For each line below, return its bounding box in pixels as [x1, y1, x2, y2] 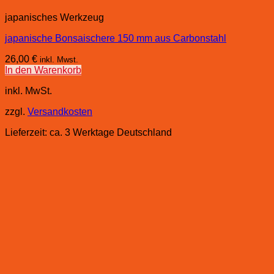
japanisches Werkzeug [5, 12, 104, 23]
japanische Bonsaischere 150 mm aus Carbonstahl [5, 32, 226, 43]
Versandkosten [28, 106, 92, 117]
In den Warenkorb [5, 64, 81, 75]
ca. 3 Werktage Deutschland [50, 127, 172, 138]
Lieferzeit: [5, 127, 50, 138]
